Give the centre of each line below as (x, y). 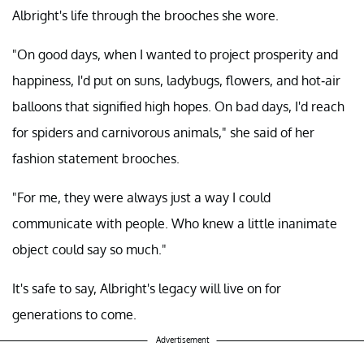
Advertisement (182, 340)
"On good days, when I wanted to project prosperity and (175, 55)
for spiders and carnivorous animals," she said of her (163, 133)
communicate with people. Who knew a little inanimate (175, 224)
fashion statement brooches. (96, 159)
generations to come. (74, 315)
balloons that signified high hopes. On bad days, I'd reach (178, 107)
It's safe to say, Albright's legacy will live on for (147, 289)
